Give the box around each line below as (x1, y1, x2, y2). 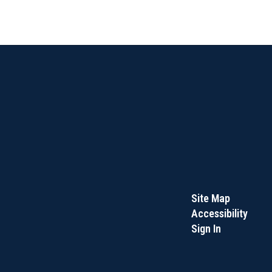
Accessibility (191, 206, 248, 220)
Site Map (191, 191, 230, 205)
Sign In (191, 222, 221, 235)
